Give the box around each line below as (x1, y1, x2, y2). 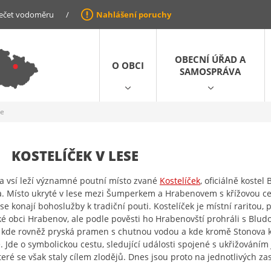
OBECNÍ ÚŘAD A (175, 53, 246, 65)
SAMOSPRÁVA (180, 65, 241, 77)
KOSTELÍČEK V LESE (11, 146, 139, 165)
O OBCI (112, 59, 144, 71)
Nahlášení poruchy (96, 9, 171, 20)
